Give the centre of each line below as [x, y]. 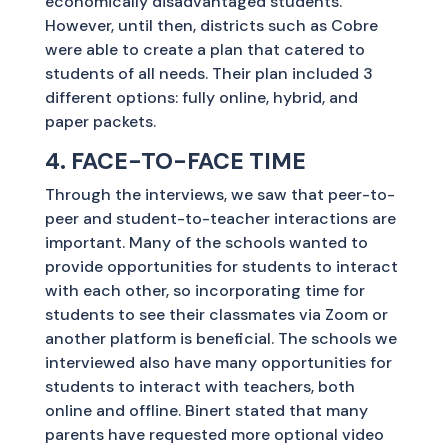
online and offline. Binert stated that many [206, 410]
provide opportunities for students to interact [221, 266]
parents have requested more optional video [214, 434]
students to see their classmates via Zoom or [216, 314]
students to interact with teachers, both [199, 386]
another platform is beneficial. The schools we [220, 338]
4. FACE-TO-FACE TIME [175, 160]
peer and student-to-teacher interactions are [220, 218]
